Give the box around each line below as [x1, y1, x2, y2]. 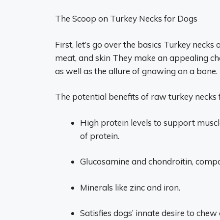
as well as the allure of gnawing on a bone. [55, 65, 218, 76]
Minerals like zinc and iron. [80, 182, 180, 192]
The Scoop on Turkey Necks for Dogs [55, 13, 197, 24]
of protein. [80, 130, 119, 141]
